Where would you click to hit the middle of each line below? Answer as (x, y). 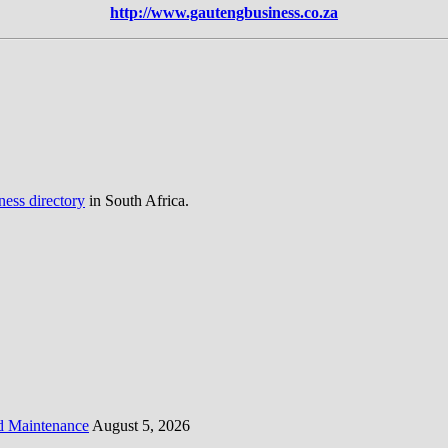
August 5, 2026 (141, 425)
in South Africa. (137, 200)
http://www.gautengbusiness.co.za (224, 12)
